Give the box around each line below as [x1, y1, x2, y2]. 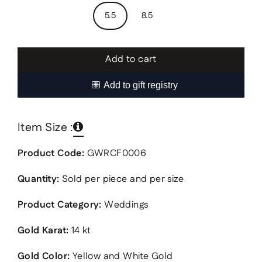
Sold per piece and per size [59, 173, 184, 187]
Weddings [101, 198, 149, 212]
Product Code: [18, 147, 85, 161]
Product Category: [18, 198, 102, 212]
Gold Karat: [18, 224, 69, 238]
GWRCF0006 [84, 147, 147, 161]
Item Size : [18, 119, 74, 136]
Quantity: [18, 173, 60, 187]
